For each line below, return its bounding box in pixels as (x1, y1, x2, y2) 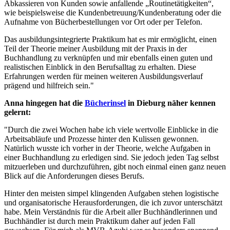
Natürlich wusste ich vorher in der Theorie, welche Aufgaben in (4, 144, 210, 153)
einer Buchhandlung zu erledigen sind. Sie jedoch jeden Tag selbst (4, 153, 219, 162)
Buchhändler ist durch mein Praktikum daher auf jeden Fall (4, 217, 195, 226)
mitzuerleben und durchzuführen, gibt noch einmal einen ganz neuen (4, 162, 226, 171)
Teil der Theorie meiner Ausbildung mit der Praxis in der (4, 44, 187, 53)
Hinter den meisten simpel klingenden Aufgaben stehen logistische (4, 189, 219, 198)
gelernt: (4, 108, 31, 117)
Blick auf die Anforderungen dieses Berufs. (4, 171, 144, 181)
